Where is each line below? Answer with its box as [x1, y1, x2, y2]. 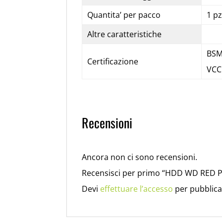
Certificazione [87, 55, 138, 67]
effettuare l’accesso [100, 183, 173, 194]
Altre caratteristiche [87, 28, 162, 40]
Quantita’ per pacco [87, 9, 161, 20]
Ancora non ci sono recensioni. [82, 151, 198, 163]
